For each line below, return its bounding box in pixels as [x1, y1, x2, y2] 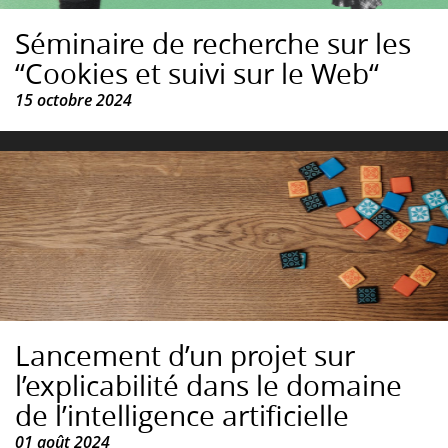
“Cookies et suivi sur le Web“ [15, 55, 379, 93]
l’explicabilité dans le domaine [15, 367, 402, 405]
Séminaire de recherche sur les [15, 25, 411, 63]
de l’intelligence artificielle [15, 397, 349, 435]
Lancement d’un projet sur [15, 337, 355, 375]
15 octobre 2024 [15, 89, 132, 112]
